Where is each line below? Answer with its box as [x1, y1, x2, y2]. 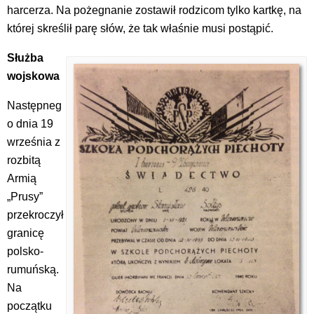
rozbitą [7, 153, 41, 166]
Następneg [7, 99, 62, 111]
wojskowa [7, 69, 60, 82]
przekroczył [7, 208, 64, 221]
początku [7, 299, 52, 312]
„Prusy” [7, 190, 43, 203]
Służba [7, 51, 43, 64]
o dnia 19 [7, 117, 53, 130]
